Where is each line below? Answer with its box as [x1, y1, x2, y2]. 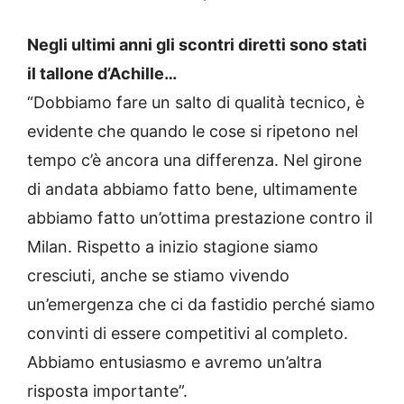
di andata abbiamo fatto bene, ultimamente [27, 179, 357, 198]
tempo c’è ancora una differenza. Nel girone [27, 150, 362, 170]
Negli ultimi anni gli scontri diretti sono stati [27, 34, 367, 54]
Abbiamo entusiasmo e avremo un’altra [27, 352, 322, 372]
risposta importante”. [27, 381, 188, 400]
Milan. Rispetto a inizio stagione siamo [27, 236, 318, 256]
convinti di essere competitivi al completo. [27, 323, 348, 343]
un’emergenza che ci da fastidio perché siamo [27, 294, 375, 314]
